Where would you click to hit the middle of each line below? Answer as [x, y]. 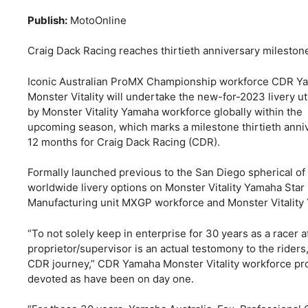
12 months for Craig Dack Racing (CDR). [124, 142]
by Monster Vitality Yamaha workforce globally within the [165, 111]
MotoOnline [97, 20]
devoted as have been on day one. [111, 278]
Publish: [47, 20]
